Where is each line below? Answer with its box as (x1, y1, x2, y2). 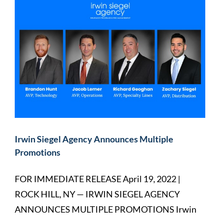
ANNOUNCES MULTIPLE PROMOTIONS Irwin (15, 203, 196, 215)
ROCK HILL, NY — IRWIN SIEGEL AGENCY (15, 188, 180, 199)
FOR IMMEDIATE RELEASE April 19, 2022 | (15, 173, 180, 184)
